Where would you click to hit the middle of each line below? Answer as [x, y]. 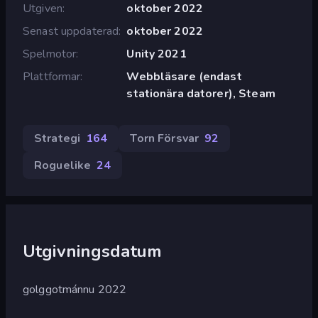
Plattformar [52, 76]
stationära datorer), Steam [201, 93]
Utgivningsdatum [92, 251]
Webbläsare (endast [184, 76]
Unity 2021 [157, 54]
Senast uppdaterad [71, 31]
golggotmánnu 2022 [75, 289]
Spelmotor [50, 54]
